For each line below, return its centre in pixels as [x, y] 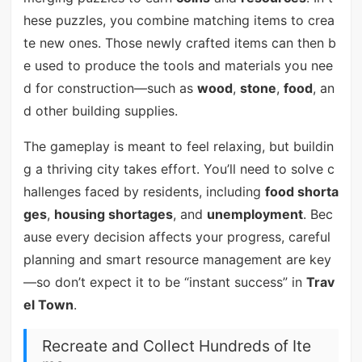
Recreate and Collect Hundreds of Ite [176, 346]
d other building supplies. [100, 111]
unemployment [255, 215]
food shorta [301, 192]
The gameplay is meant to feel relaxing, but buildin [178, 147]
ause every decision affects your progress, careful [177, 237]
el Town [48, 305]
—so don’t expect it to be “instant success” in [164, 282]
